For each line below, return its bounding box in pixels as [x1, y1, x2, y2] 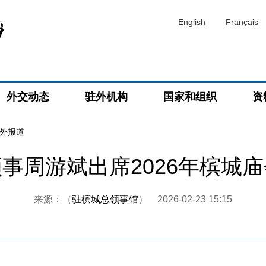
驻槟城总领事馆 [72, 194, 138, 204]
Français [226, 17, 258, 27]
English [178, 17, 205, 27]
